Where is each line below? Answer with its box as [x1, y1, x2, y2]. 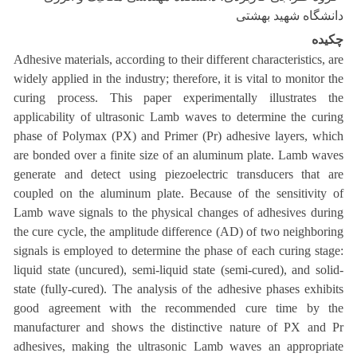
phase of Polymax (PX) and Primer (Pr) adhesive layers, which [14, 129, 343, 143]
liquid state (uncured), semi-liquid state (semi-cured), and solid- [14, 263, 343, 277]
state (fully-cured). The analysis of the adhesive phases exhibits [14, 282, 343, 296]
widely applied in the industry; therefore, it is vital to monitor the [14, 72, 343, 85]
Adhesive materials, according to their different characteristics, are [14, 53, 343, 66]
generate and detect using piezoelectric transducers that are [14, 167, 343, 181]
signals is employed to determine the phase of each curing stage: [14, 244, 343, 257]
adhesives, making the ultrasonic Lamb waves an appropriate [14, 339, 343, 353]
